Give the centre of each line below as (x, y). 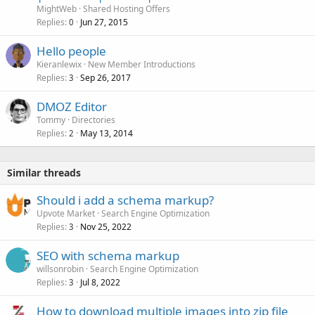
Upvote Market (66, 214)
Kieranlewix (59, 65)
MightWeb (57, 9)
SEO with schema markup (108, 256)
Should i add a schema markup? (125, 200)
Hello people (71, 51)
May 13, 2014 (107, 134)
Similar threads (44, 173)
